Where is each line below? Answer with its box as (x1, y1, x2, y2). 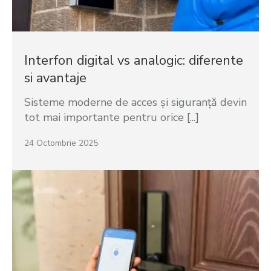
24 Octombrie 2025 (24, 137, 98, 149)
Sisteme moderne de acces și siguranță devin (24, 94, 247, 109)
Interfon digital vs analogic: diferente (24, 51, 243, 70)
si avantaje (24, 68, 87, 87)
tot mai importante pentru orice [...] (24, 109, 199, 125)
